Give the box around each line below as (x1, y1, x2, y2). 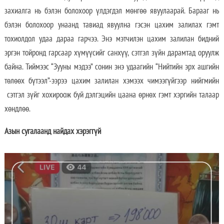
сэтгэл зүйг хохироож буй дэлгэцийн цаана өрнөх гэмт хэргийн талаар (4, 88, 219, 100)
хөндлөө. (4, 102, 30, 114)
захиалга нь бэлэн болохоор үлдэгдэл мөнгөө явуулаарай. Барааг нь (4, 4, 219, 16)
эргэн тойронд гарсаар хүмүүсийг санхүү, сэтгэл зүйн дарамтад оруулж (4, 46, 219, 58)
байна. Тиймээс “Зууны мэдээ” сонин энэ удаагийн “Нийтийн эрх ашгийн (4, 60, 219, 72)
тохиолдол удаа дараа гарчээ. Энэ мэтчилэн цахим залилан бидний (4, 32, 219, 44)
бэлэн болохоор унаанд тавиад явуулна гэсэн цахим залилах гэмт (4, 18, 219, 30)
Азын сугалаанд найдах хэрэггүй (4, 125, 103, 136)
